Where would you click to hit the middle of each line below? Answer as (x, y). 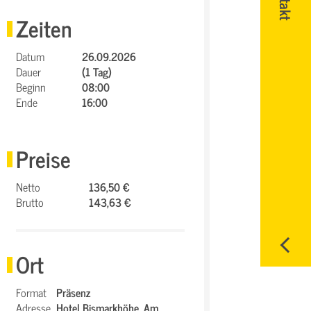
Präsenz (74, 292)
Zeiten (44, 28)
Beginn (31, 87)
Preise (44, 158)
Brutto (30, 202)
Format (32, 292)
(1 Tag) (97, 72)
